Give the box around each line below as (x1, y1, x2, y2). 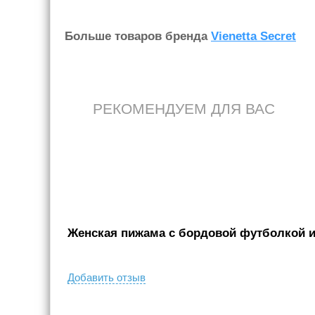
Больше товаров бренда (65, 30, 211, 44)
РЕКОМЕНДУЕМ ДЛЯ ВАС (93, 101, 275, 117)
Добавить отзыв (67, 271, 146, 284)
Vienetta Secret (211, 30, 296, 44)
